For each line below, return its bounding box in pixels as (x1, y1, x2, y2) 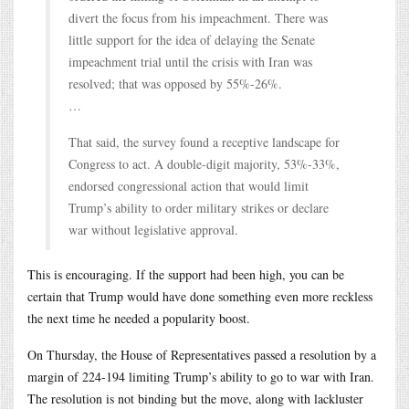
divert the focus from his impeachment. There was (68, 8, 328, 26)
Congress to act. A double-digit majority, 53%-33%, (68, 154, 340, 173)
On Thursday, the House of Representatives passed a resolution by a (27, 345, 376, 363)
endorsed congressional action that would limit (68, 176, 309, 194)
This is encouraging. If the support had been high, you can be (27, 265, 344, 283)
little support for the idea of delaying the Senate (68, 30, 315, 48)
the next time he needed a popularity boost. (27, 309, 250, 327)
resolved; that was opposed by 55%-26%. (68, 74, 282, 92)
